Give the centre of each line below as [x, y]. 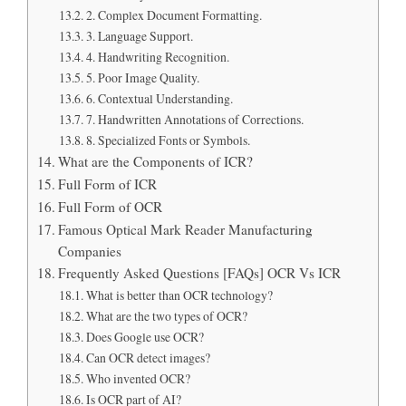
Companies [90, 251]
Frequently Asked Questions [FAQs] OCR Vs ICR [200, 272]
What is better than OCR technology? [179, 295]
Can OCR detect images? [148, 357]
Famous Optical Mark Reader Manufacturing [186, 229]
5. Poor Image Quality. [142, 77]
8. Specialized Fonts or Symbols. [168, 140]
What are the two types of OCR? [166, 315]
